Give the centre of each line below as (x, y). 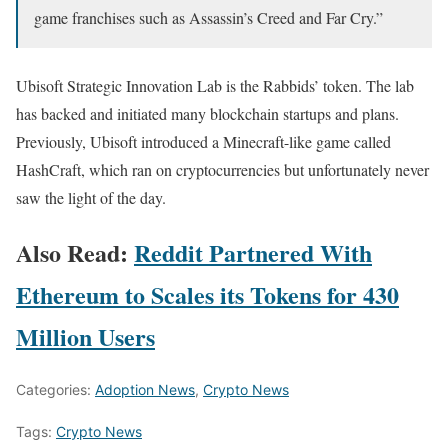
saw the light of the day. (91, 198)
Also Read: (75, 253)
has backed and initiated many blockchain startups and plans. (207, 114)
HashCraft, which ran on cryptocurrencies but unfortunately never (222, 170)
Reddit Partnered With (253, 253)
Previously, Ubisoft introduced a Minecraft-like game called (203, 142)
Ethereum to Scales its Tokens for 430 (207, 295)
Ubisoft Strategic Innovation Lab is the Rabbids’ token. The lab (215, 86)
